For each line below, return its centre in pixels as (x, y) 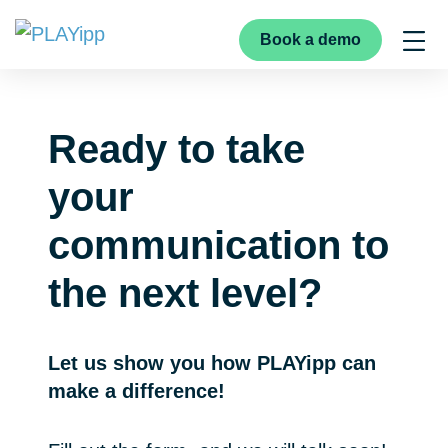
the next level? (185, 292)
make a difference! (136, 390)
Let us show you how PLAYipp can (212, 362)
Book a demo (310, 39)
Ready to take (176, 148)
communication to (218, 244)
